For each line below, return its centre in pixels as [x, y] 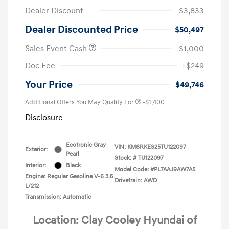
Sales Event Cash [57, 48]
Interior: [36, 165]
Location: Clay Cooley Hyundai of [114, 220]
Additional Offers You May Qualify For [79, 102]
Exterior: [36, 149]
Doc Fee [40, 66]
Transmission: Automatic [58, 197]
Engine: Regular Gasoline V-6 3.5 [69, 176]
